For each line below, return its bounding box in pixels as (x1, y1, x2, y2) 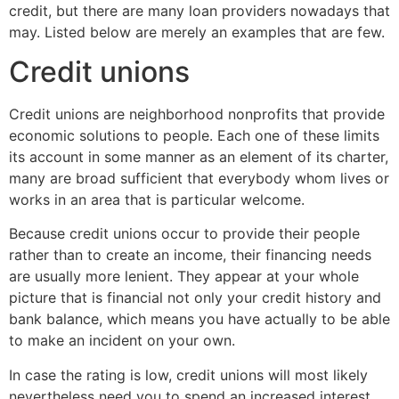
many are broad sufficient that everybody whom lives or (9, 169, 389, 188)
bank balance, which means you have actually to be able (9, 310, 390, 329)
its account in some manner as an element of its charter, (9, 148, 388, 167)
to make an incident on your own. (9, 331, 235, 350)
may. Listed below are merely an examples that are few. (9, 22, 385, 41)
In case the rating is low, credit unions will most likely (9, 365, 368, 384)
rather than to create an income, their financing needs (9, 246, 371, 265)
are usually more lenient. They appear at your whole (9, 267, 359, 286)
